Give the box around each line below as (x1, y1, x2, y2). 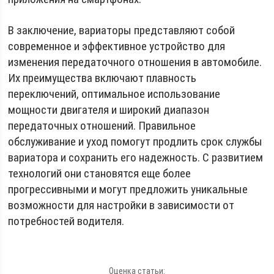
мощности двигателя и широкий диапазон (8, 102, 210, 117)
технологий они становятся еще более (8, 166, 191, 180)
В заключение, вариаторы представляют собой (8, 23, 235, 37)
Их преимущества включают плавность (8, 70, 197, 85)
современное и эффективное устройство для (8, 39, 226, 53)
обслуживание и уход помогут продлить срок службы (8, 134, 263, 149)
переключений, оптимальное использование (8, 86, 221, 101)
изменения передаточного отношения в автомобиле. (8, 54, 262, 69)
